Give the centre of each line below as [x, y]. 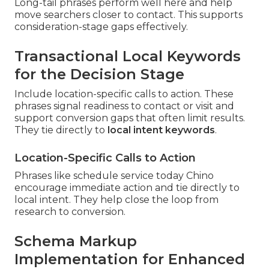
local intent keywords [161, 130]
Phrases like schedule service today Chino [114, 176]
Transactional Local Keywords [128, 56]
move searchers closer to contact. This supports [128, 15]
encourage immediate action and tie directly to [127, 188]
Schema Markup [76, 241]
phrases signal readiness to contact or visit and [124, 106]
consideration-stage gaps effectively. [101, 27]
